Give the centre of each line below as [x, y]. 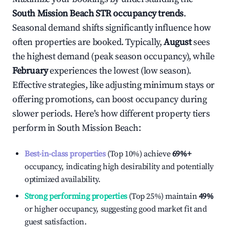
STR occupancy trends [139, 14]
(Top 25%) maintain [162, 196]
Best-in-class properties [65, 154]
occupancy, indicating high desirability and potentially [119, 167]
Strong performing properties [76, 196]
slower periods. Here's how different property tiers [111, 114]
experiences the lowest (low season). [120, 71]
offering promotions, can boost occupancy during [110, 99]
